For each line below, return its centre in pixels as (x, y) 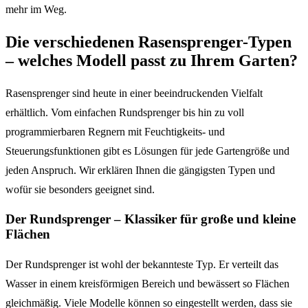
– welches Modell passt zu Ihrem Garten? (152, 60)
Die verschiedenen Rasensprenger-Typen (148, 42)
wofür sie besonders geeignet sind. (80, 189)
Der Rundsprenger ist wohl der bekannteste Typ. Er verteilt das (142, 264)
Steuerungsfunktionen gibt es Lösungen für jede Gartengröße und (147, 151)
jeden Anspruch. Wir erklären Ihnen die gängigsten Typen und (140, 170)
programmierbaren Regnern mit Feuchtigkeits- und (115, 131)
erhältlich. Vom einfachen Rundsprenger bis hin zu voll (125, 112)
